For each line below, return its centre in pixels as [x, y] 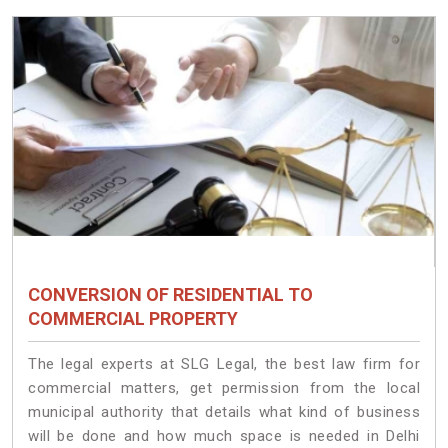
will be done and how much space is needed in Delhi [224, 436]
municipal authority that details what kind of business [224, 412]
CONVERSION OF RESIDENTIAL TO [170, 295]
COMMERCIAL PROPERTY [133, 319]
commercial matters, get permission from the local [224, 388]
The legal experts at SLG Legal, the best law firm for [224, 364]
